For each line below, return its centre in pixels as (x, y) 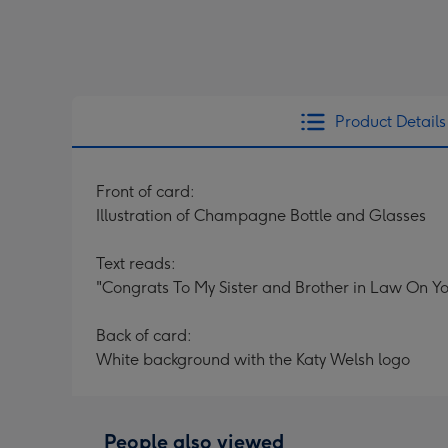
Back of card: (144, 335)
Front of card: (145, 191)
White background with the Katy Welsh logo (253, 359)
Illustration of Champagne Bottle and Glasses (261, 215)
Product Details (390, 121)
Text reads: (136, 263)
